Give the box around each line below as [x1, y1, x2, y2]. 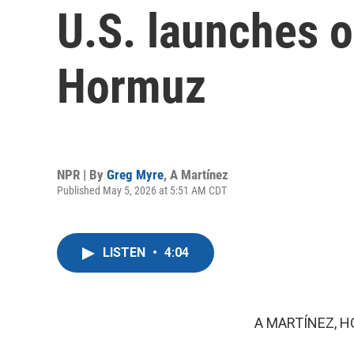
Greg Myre [107, 166, 164, 183]
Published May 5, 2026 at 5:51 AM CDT [57, 183, 227, 197]
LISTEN [103, 245, 149, 260]
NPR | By [57, 166, 107, 183]
